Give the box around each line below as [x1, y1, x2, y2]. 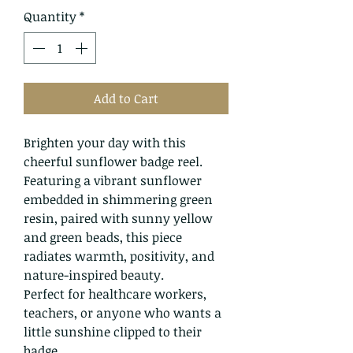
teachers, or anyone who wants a [24, 304, 221, 321]
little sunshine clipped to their [24, 323, 202, 340]
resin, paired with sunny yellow [24, 210, 213, 227]
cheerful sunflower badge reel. [24, 153, 203, 170]
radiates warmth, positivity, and [24, 247, 214, 265]
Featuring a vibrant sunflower [24, 172, 202, 189]
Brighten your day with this [24, 134, 186, 151]
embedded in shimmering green [24, 191, 213, 208]
